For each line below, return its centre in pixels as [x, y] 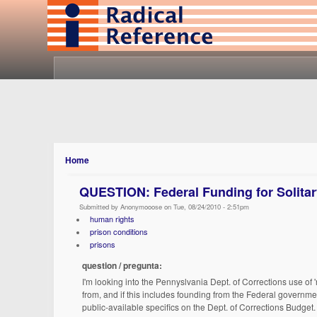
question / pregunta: [123, 265]
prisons [102, 244]
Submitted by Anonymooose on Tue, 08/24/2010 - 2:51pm [165, 207]
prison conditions [119, 231]
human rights [112, 219]
